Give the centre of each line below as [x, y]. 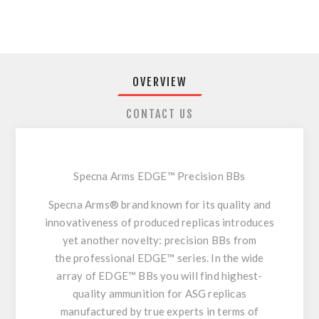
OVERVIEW [159, 82]
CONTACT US [159, 114]
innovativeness [83, 222]
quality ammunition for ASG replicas [159, 293]
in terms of [232, 311]
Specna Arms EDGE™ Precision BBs [159, 176]
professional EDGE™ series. [141, 258]
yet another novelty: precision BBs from [159, 240]
